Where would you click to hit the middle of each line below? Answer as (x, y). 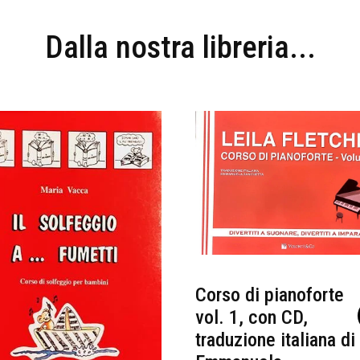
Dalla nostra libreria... (180, 47)
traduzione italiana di (275, 340)
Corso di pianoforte (269, 295)
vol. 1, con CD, (251, 318)
